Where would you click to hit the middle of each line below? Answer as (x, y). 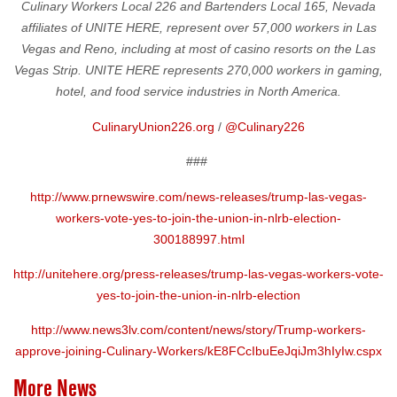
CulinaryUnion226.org (153, 126)
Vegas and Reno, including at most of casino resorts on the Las (198, 49)
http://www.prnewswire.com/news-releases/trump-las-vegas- (198, 196)
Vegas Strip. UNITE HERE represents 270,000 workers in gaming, (198, 70)
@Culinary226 (265, 126)
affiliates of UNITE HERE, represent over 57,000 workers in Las (198, 28)
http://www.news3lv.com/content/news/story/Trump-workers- (198, 330)
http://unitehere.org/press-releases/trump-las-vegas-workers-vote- (198, 274)
